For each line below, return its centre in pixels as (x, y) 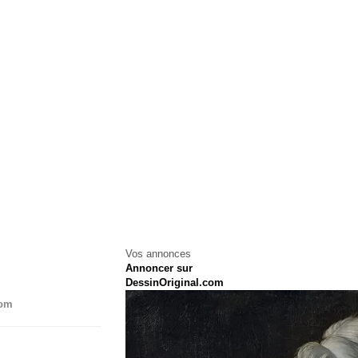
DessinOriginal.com (174, 282)
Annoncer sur (159, 268)
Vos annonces (158, 254)
